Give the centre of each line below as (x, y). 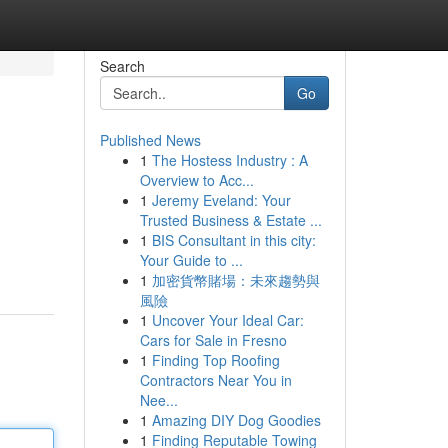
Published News (150, 140)
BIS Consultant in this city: (233, 240)
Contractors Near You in (215, 380)
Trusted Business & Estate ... (230, 220)
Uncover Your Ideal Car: (227, 320)
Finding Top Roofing (215, 360)
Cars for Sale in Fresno (213, 340)
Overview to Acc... (196, 180)
